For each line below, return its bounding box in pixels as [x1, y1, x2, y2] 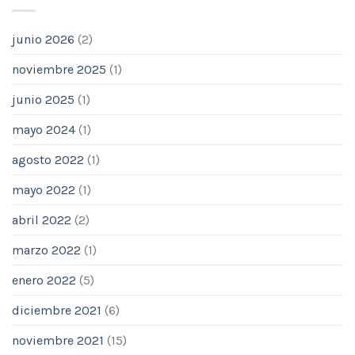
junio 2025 [12, 92, 74, 108]
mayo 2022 [12, 182, 75, 198]
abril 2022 [12, 212, 71, 228]
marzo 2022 [12, 242, 81, 258]
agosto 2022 [12, 152, 84, 168]
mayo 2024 [12, 122, 75, 138]
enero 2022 [12, 273, 76, 288]
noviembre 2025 [12, 62, 106, 78]
